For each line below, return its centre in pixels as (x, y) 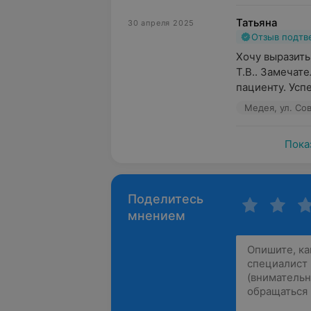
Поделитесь (166, 199)
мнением (157, 216)
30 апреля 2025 (161, 23)
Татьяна (257, 23)
